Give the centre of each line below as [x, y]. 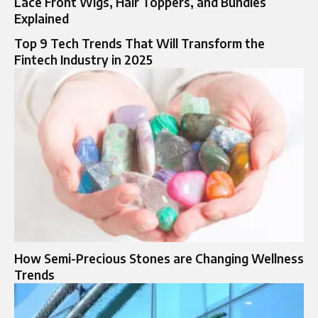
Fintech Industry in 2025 [83, 60]
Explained [42, 19]
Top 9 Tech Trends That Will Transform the [139, 44]
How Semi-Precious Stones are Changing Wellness [159, 259]
